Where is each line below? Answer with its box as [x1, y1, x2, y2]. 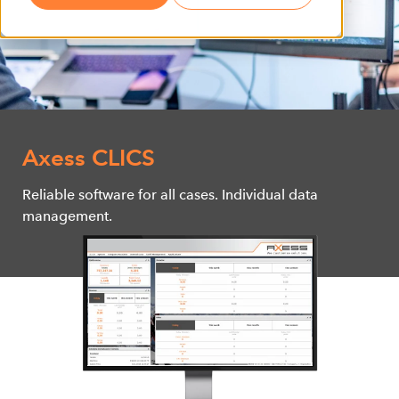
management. [22, 208, 112, 224]
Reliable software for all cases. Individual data [22, 186, 318, 203]
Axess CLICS [22, 143, 155, 171]
